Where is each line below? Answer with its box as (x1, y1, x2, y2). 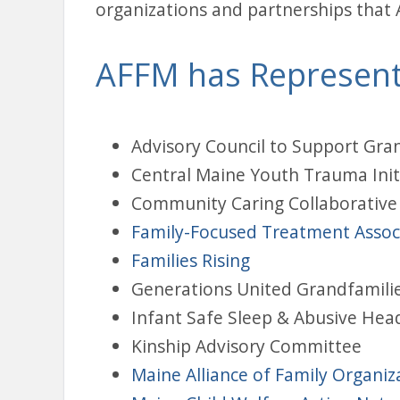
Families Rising (131, 248, 250, 273)
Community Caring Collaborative (131, 191, 397, 216)
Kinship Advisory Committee (131, 334, 362, 359)
